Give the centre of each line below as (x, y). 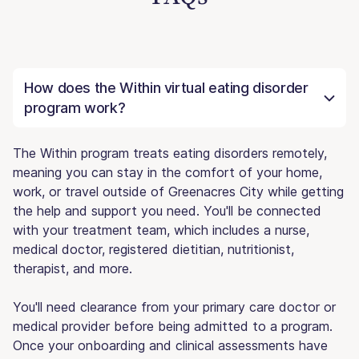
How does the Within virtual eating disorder (166, 87)
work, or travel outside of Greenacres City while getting (178, 191)
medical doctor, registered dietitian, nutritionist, (153, 249)
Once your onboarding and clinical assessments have (170, 345)
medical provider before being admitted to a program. (173, 326)
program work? (75, 107)
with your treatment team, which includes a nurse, (161, 230)
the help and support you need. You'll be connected (167, 210)
